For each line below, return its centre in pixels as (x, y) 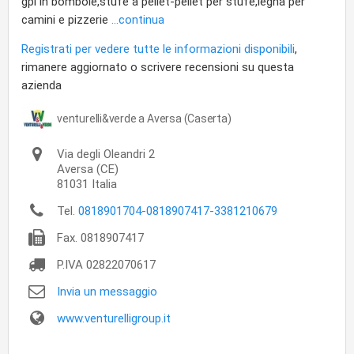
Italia (104, 184)
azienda (41, 85)
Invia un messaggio (107, 292)
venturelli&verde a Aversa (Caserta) (144, 119)
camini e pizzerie (66, 20)
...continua (138, 20)
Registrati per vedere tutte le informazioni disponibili (158, 49)
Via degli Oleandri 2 (106, 154)
